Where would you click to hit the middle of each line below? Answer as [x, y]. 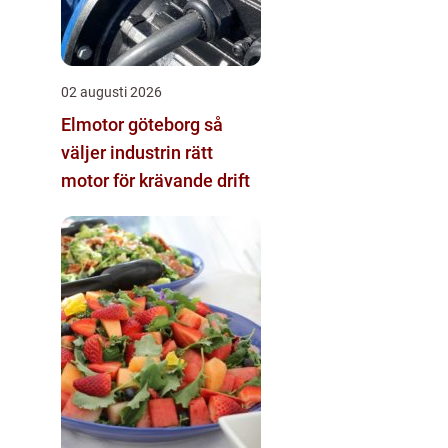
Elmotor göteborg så [132, 124]
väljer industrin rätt [137, 152]
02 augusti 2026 [111, 92]
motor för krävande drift [155, 180]
